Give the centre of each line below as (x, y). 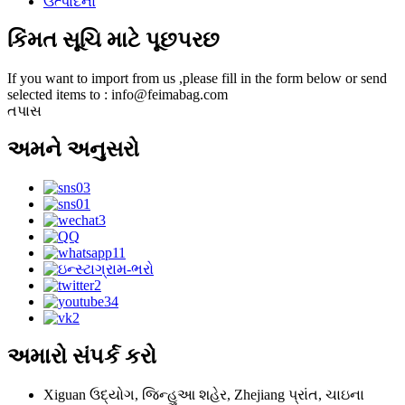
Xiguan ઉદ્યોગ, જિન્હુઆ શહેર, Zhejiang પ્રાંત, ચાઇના (204, 394)
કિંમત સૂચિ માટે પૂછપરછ (113, 40)
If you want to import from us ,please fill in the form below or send (197, 79)
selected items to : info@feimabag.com (118, 95)
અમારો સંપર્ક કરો (82, 356)
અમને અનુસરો (73, 150)
